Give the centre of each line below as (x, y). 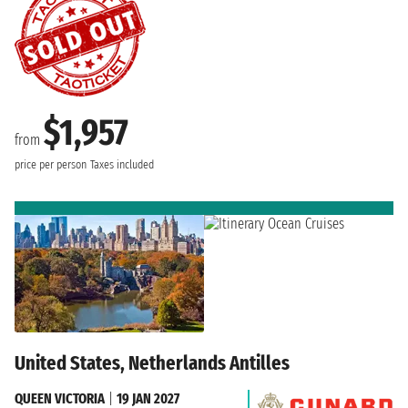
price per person (51, 164)
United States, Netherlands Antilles (152, 363)
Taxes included (122, 164)
